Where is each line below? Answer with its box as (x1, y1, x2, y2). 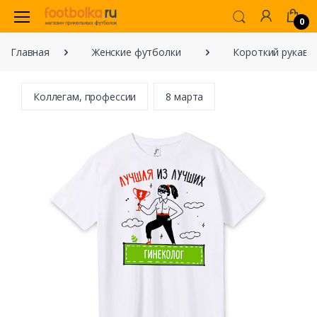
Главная (11, 45, 50, 59)
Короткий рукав (233, 45, 309, 59)
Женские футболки (91, 45, 181, 59)
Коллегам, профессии (33, 89, 137, 103)
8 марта (166, 89, 204, 103)
